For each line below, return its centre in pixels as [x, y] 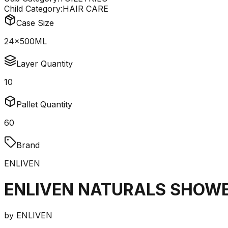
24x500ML [25, 41]
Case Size [35, 23]
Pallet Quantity [44, 105]
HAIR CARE [85, 9]
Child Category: [33, 9]
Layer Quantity [45, 64]
